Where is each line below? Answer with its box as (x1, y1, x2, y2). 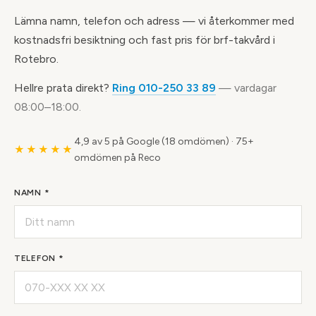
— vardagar (216, 81, 276, 95)
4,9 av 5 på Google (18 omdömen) (74, 135, 229, 147)
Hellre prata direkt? (14, 81, 112, 95)
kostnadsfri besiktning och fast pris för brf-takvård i (14, 33, 275, 47)
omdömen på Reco (74, 152, 161, 164)
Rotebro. (14, 52, 59, 66)
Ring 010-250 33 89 (112, 81, 216, 95)
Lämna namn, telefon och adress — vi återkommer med (14, 14, 294, 28)
